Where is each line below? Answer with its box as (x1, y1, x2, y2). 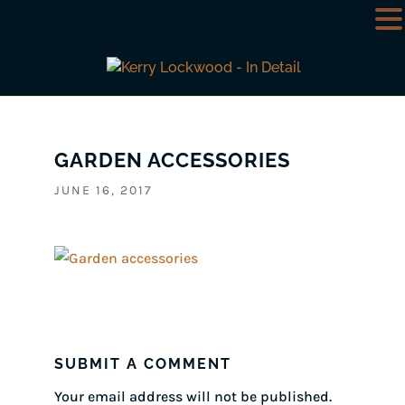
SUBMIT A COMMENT (53, 355, 231, 373)
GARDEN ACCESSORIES (53, 148, 290, 173)
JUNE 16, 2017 (53, 183, 153, 199)
